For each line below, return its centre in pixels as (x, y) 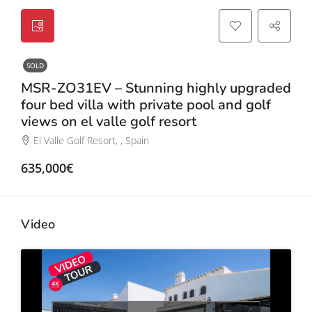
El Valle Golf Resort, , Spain (91, 140)
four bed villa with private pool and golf (146, 105)
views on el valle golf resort (109, 122)
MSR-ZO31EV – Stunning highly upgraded (156, 88)
